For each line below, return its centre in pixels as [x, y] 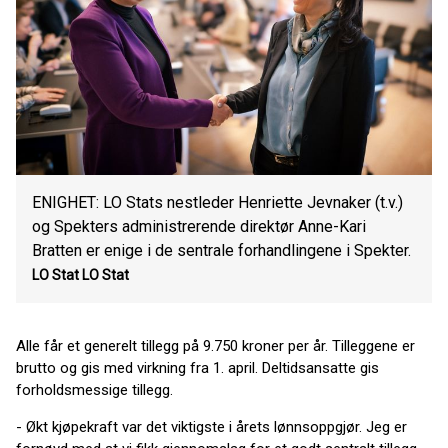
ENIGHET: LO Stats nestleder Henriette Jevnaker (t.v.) [217, 202]
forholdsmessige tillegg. [94, 390]
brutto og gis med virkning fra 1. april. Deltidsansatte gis [197, 368]
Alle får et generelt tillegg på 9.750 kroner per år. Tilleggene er [215, 346]
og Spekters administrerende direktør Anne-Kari [199, 226]
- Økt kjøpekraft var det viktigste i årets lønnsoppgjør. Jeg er [211, 427]
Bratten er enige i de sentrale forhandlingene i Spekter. [221, 250]
